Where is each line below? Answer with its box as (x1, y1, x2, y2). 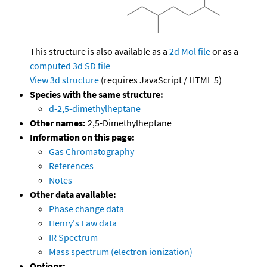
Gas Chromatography (49, 145, 134, 158)
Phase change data (49, 203, 124, 215)
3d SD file (73, 60, 110, 72)
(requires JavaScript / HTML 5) (99, 74, 222, 86)
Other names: (30, 117, 86, 129)
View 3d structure (30, 74, 99, 86)
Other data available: (30, 188, 116, 201)
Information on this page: (30, 131, 135, 144)
